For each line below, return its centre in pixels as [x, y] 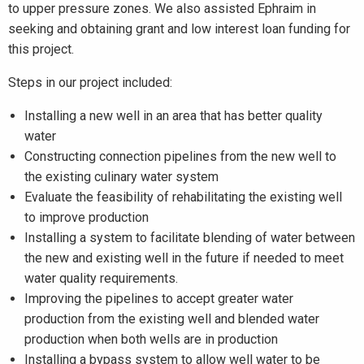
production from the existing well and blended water [172, 319]
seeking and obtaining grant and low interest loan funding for [179, 29]
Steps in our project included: [90, 82]
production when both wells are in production [151, 339]
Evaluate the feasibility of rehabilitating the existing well [183, 197]
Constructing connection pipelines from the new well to [180, 156]
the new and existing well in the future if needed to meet [184, 258]
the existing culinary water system [121, 177]
